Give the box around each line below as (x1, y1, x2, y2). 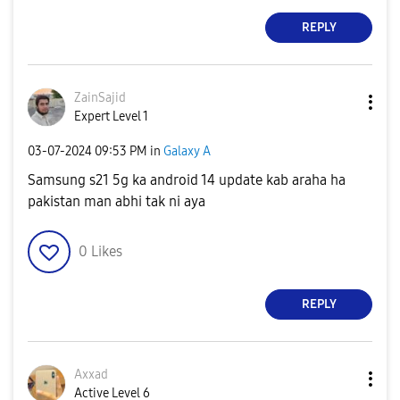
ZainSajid (74, 89, 126, 105)
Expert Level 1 (74, 108, 148, 124)
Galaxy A (163, 144, 211, 159)
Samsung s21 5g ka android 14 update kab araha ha (28, 171, 346, 188)
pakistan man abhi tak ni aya (28, 192, 205, 210)
